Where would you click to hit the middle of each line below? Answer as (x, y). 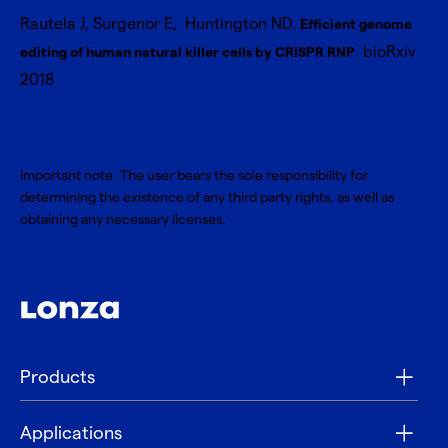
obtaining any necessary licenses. (124, 219)
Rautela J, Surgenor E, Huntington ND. (160, 24)
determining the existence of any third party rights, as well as (207, 197)
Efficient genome (356, 24)
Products (57, 377)
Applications (71, 433)
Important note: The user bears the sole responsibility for (194, 175)
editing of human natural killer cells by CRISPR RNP (187, 52)
